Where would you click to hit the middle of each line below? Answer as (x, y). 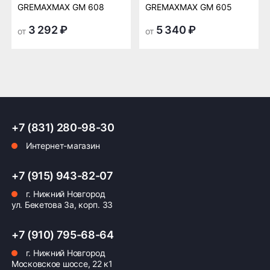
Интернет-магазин (62, 146)
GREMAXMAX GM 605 (189, 7)
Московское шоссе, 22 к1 (62, 264)
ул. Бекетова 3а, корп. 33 (62, 205)
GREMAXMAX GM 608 (61, 7)
